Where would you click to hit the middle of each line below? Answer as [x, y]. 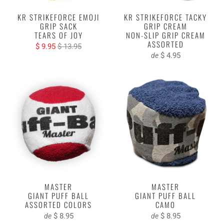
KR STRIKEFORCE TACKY [165, 17]
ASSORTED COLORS [58, 204]
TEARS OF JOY [58, 35]
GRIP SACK [58, 26]
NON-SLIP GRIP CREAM [165, 35]
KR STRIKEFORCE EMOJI [58, 17]
